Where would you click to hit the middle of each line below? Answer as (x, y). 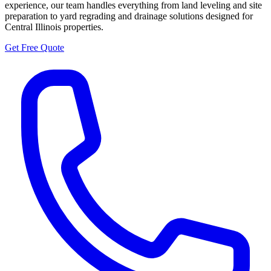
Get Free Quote (34, 47)
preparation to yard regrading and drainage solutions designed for (129, 16)
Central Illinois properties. (54, 27)
